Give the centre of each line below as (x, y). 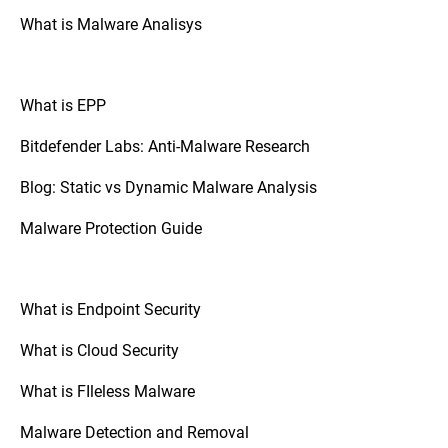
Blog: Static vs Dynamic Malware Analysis (168, 186)
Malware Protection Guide (111, 227)
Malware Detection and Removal (134, 431)
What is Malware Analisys (111, 23)
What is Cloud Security (99, 349)
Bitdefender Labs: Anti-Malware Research (165, 145)
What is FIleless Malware (107, 390)
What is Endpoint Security (110, 308)
